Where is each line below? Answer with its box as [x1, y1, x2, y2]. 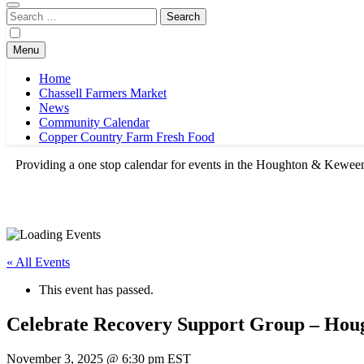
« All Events [6, 255, 70, 269]
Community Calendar [39, 115, 149, 129]
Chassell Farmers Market [39, 86, 167, 100]
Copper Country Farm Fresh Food [39, 130, 214, 144]
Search [6, 7, 41, 21]
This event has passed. [39, 283, 154, 297]
